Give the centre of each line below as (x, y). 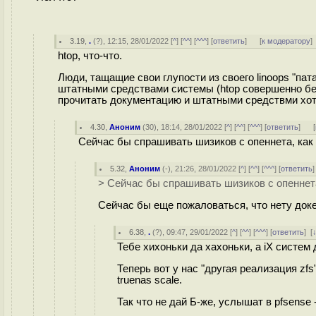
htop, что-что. (90, 56)
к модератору (286, 41)
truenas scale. (150, 280)
